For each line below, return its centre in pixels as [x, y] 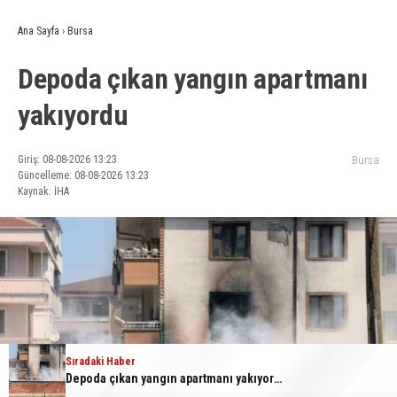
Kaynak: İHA [43, 192]
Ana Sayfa [39, 31]
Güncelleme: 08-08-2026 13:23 [83, 176]
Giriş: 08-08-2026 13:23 [67, 160]
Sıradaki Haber [101, 361]
